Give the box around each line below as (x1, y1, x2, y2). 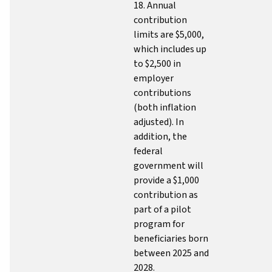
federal (134, 144, 163, 158)
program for (134, 217, 185, 231)
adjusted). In (134, 115, 184, 129)
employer (134, 71, 174, 85)
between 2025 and (134, 246, 209, 260)
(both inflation (134, 100, 196, 114)
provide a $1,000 (134, 173, 199, 187)
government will (134, 158, 203, 172)
